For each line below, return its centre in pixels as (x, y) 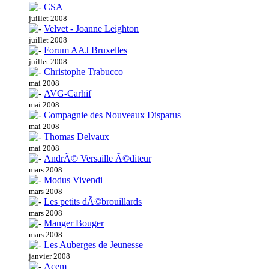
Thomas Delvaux (77, 137)
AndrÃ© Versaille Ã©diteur (98, 159)
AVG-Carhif (68, 94)
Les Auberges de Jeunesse (93, 245)
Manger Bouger (74, 223)
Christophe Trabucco (83, 72)
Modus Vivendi (73, 180)
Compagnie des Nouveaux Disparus (112, 115)
